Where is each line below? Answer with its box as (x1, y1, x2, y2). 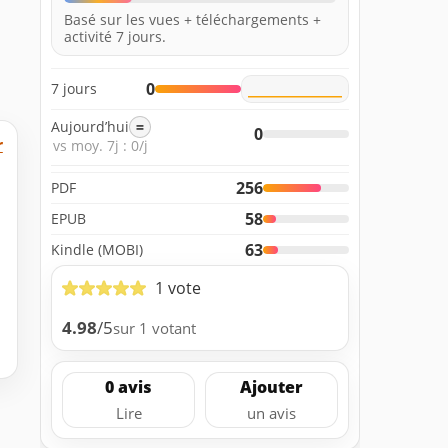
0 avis (105, 376, 152, 399)
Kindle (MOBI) (51, 239, 143, 259)
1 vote (155, 276, 201, 299)
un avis (247, 403, 296, 424)
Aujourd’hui (51, 117, 129, 137)
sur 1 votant (113, 318, 196, 339)
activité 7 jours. (64, 26, 166, 46)
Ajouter (240, 376, 303, 399)
